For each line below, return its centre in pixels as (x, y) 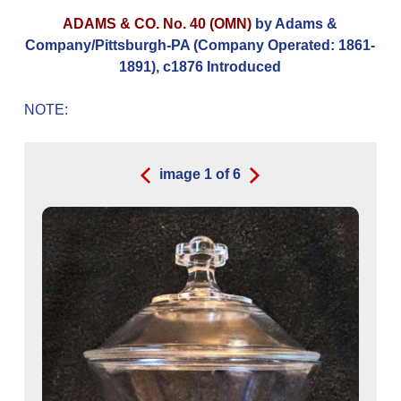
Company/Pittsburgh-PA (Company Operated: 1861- (200, 45)
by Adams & (297, 24)
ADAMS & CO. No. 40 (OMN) (159, 24)
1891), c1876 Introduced (200, 67)
